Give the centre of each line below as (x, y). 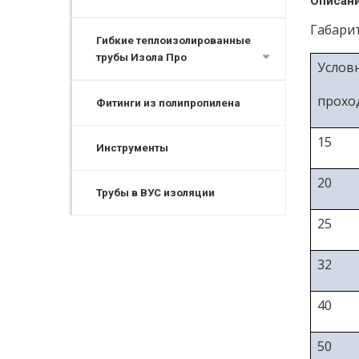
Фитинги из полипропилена (168, 103)
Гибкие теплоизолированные (173, 40)
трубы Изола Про (141, 57)
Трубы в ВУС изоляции (155, 193)
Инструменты (132, 148)
